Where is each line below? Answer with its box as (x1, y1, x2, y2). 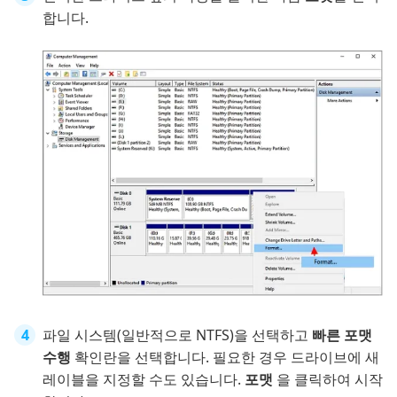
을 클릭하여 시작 (276, 369, 383, 389)
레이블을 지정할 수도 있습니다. (43, 369, 245, 389)
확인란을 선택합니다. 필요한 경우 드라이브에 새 (74, 346, 379, 367)
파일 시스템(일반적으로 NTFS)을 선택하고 (43, 324, 312, 345)
